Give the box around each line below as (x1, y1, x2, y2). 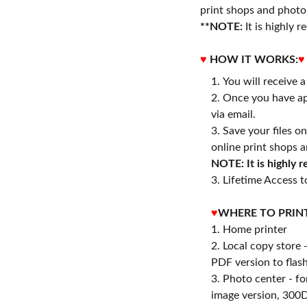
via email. (211, 109, 256, 120)
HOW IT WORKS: (210, 54, 298, 65)
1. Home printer (211, 224, 287, 235)
